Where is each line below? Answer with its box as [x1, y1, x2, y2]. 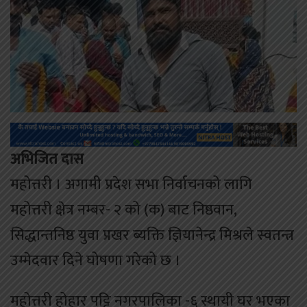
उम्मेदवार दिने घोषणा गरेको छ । [10, 247, 181, 273]
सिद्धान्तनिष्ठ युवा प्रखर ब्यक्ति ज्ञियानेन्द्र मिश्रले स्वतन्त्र [10, 222, 294, 248]
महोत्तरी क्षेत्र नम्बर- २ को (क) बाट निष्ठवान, [10, 197, 237, 223]
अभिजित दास [10, 146, 84, 172]
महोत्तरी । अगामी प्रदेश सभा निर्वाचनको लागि [10, 171, 252, 197]
